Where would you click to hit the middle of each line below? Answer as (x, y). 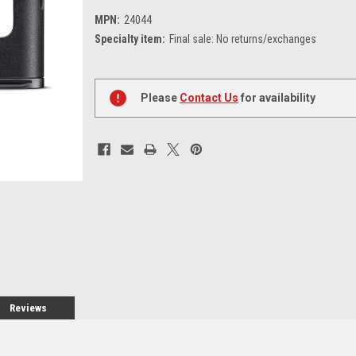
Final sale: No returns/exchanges (242, 39)
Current (113, 74)
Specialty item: (130, 39)
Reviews (29, 308)
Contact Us (209, 97)
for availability (277, 97)
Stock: (110, 91)
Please (160, 97)
